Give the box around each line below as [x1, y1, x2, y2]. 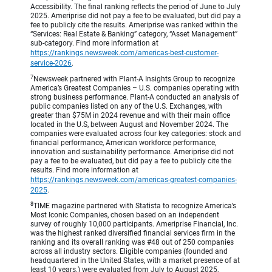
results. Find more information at [30, 166, 138, 175]
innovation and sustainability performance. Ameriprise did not [30, 148, 234, 157]
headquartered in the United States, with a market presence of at [30, 256, 240, 265]
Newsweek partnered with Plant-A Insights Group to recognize [33, 75, 235, 84]
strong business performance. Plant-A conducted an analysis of [30, 93, 239, 102]
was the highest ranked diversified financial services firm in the [30, 229, 235, 238]
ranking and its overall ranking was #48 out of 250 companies [30, 238, 234, 247]
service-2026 [30, 59, 72, 68]
